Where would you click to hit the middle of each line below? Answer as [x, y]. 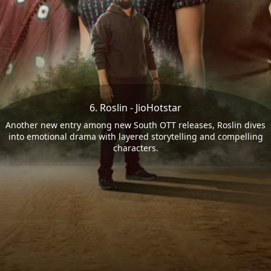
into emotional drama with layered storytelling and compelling [135, 136]
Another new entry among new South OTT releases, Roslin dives [135, 125]
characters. [135, 148]
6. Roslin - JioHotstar [135, 107]
